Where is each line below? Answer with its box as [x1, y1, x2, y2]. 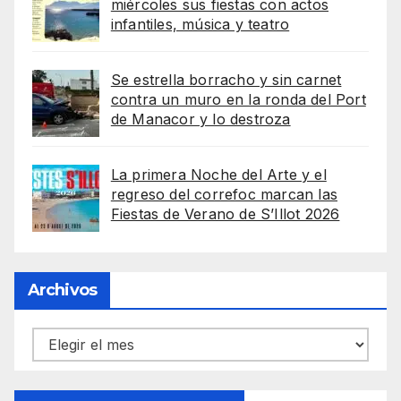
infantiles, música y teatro [110, 15, 290, 34]
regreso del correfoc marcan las [110, 185, 337, 204]
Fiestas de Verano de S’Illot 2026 [110, 205, 340, 224]
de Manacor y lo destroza [110, 110, 291, 129]
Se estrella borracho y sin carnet [110, 71, 342, 90]
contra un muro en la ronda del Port [110, 90, 366, 109]
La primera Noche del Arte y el [110, 166, 327, 184]
